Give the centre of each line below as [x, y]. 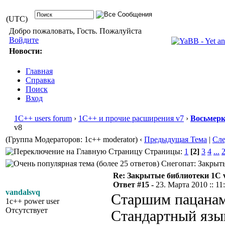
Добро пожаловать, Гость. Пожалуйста [75, 31]
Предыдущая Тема [176, 139]
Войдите [24, 40]
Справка [40, 80]
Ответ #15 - [134, 185]
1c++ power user [32, 201]
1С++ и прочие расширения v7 [131, 118]
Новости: [25, 51]
